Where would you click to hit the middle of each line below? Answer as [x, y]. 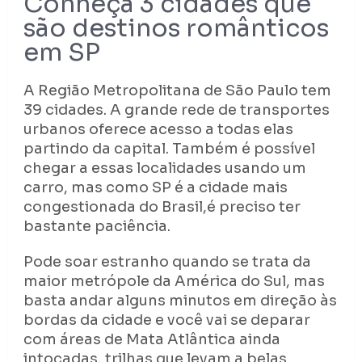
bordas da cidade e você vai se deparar [166, 320]
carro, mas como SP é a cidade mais [155, 188]
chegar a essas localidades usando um [164, 168]
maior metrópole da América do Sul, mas [174, 282]
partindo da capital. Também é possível [169, 149]
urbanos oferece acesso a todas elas [158, 130]
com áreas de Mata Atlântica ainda [152, 340]
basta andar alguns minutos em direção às [180, 301]
